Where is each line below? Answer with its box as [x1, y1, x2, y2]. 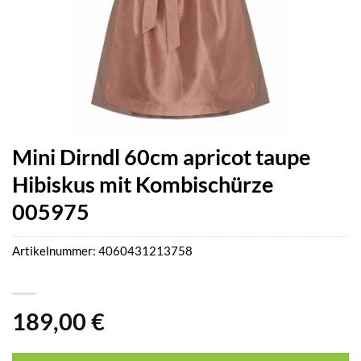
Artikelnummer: [12, 243, 98, 259]
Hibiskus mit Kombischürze [12, 171, 273, 197]
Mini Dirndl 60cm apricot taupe [12, 143, 310, 170]
